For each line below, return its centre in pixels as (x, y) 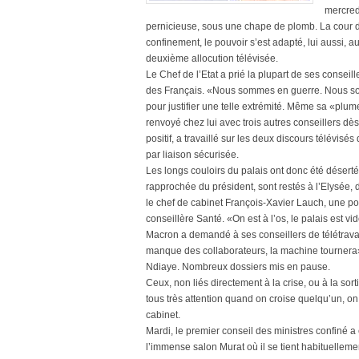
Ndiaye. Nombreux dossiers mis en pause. (238, 267)
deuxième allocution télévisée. (212, 58)
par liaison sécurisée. (192, 155)
